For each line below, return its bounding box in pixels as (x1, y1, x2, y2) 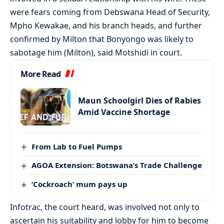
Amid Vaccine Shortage (78, 106, 170, 118)
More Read (20, 68, 61, 79)
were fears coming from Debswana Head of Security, (10, 6, 210, 17)
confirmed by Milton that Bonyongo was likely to (10, 33, 193, 44)
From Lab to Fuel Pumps (31, 141, 122, 151)
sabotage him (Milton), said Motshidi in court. (10, 46, 182, 58)
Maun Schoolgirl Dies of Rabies (78, 95, 201, 106)
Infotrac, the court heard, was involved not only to (10, 201, 199, 213)
